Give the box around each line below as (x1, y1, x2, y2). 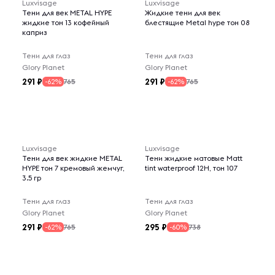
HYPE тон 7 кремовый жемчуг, (22, 163, 125, 172)
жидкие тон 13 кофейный (22, 18, 109, 27)
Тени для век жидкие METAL (22, 153, 122, 163)
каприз (22, 28, 47, 37)
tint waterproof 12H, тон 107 (145, 163, 238, 172)
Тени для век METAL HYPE (22, 8, 112, 17)
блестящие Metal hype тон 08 (145, 18, 250, 27)
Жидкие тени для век (145, 8, 220, 17)
